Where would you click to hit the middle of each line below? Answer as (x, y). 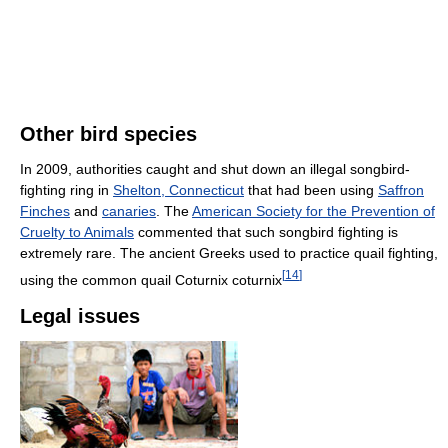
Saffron (401, 189)
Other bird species (108, 133)
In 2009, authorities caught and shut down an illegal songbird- (215, 168)
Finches (45, 210)
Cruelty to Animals (77, 231)
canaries (129, 210)
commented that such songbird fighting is (266, 231)
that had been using (311, 189)
